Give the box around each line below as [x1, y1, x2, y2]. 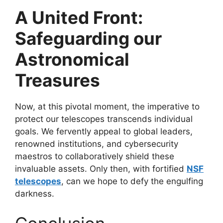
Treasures [15, 70, 100, 91]
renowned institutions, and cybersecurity [15, 139, 178, 149]
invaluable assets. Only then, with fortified [15, 164, 187, 174]
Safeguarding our [15, 28, 162, 49]
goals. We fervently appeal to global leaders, [15, 126, 193, 137]
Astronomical [15, 49, 129, 70]
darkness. [15, 189, 54, 199]
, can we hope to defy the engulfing [61, 176, 203, 187]
